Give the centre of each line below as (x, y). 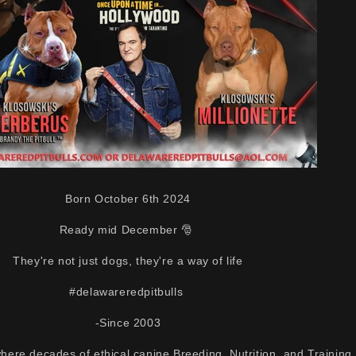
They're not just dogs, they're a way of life (128, 260)
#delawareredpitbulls (128, 291)
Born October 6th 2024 (128, 198)
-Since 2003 (128, 322)
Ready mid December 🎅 (128, 229)
